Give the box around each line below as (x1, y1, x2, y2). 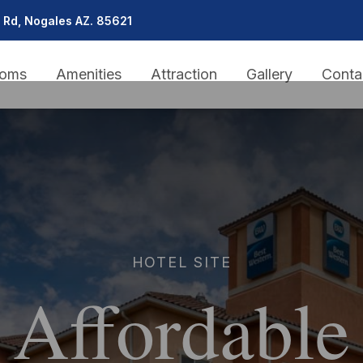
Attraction (151, 66, 218, 83)
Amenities (56, 66, 122, 83)
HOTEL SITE (131, 254, 232, 271)
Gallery (246, 66, 293, 83)
